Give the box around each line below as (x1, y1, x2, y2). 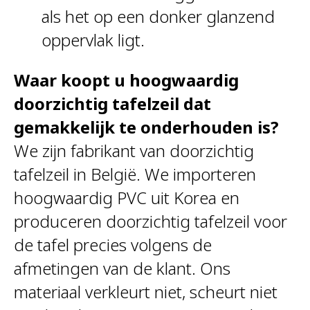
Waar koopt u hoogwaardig (14, 68, 239, 91)
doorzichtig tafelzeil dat (14, 91, 211, 115)
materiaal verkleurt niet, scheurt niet (14, 280, 277, 303)
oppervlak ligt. (42, 28, 145, 51)
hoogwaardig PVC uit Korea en (14, 185, 239, 209)
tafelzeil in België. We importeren (14, 162, 256, 185)
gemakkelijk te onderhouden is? (14, 115, 279, 138)
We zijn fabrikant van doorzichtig (14, 138, 254, 162)
